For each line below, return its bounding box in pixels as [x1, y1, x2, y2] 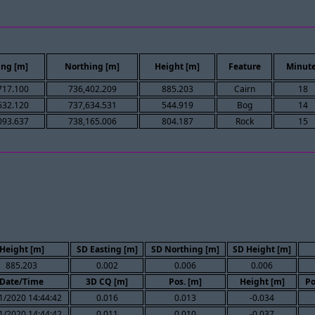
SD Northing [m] [151, 243, 219, 255]
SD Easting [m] [76, 243, 138, 255]
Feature [228, 60, 261, 73]
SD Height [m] [233, 243, 291, 255]
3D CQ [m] [86, 275, 128, 288]
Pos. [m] [169, 275, 202, 288]
